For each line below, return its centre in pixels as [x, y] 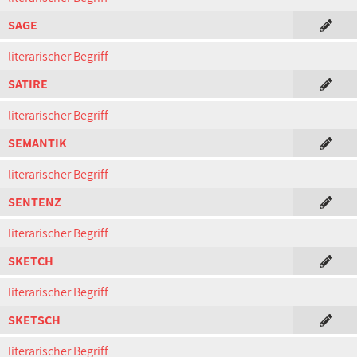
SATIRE [28, 84]
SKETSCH [34, 320]
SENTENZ [35, 202]
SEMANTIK [37, 143]
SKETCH [31, 261]
